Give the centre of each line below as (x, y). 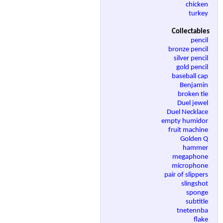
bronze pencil (189, 50)
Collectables (191, 32)
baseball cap (191, 77)
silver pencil (192, 59)
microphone (191, 166)
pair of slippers (187, 175)
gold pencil (193, 68)
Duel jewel (193, 104)
